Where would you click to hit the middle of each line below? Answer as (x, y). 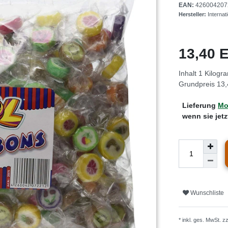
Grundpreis (198, 84)
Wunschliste (207, 193)
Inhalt (189, 73)
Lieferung (200, 105)
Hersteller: (193, 14)
